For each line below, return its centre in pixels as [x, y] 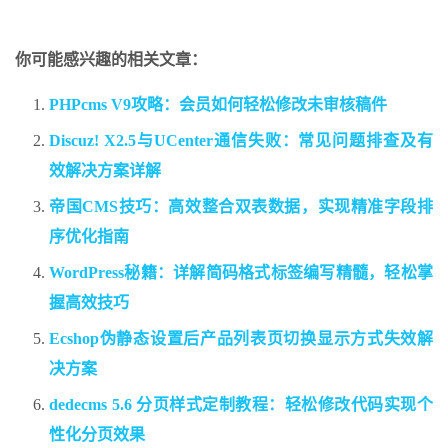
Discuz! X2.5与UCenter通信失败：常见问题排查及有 [241, 141]
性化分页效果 [97, 435]
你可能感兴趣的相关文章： [111, 60]
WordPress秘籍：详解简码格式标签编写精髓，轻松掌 [241, 273]
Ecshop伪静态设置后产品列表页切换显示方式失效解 [241, 339]
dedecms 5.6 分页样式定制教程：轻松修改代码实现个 [241, 405]
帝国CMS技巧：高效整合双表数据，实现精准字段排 [241, 207]
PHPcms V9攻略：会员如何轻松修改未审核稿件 [218, 105]
